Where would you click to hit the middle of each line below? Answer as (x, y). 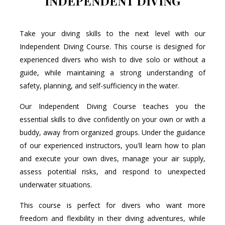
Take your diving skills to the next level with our (113, 33)
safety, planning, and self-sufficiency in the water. (99, 85)
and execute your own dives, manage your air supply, (113, 158)
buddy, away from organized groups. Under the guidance (113, 132)
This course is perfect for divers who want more (113, 205)
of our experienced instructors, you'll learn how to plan (113, 145)
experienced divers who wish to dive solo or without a (113, 59)
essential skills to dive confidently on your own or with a (113, 119)
